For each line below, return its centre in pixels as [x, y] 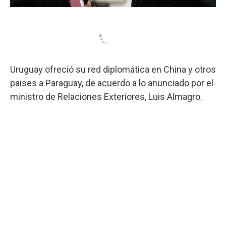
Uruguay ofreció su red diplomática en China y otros [113, 69]
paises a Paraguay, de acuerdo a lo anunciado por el [112, 83]
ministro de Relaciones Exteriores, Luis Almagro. [106, 96]
